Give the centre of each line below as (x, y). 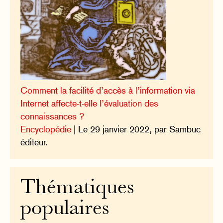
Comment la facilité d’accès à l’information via (108, 90)
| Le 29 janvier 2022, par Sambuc (136, 129)
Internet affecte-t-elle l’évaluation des (90, 103)
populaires (65, 209)
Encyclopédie (46, 129)
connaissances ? (53, 116)
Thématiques (77, 188)
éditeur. (34, 142)
